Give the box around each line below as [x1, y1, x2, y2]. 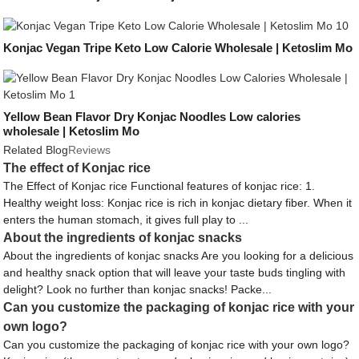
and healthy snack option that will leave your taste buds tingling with [3, 266, 346, 280]
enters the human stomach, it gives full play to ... [3, 213, 249, 227]
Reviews [68, 143, 111, 157]
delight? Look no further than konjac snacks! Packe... [3, 283, 272, 296]
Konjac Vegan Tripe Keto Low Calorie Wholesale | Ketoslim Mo [3, 40, 353, 54]
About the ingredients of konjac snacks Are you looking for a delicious [3, 249, 354, 263]
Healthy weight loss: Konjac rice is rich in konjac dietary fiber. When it [3, 196, 353, 210]
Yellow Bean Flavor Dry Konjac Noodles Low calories [3, 109, 301, 123]
